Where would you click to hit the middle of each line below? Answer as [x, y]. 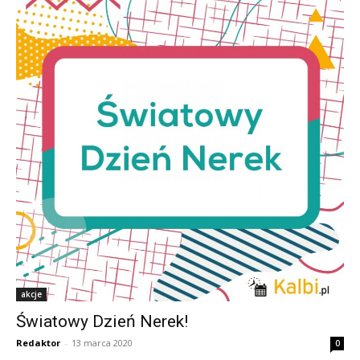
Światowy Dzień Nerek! [102, 321]
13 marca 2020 [102, 342]
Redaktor [38, 342]
